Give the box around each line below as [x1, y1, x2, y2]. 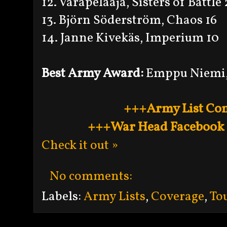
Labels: [42, 187, 84, 206]
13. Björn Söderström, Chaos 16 [42, 11, 217, 29]
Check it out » [42, 136, 118, 155]
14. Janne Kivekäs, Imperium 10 [42, 29, 219, 47]
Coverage [151, 187, 204, 206]
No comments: [50, 167, 135, 185]
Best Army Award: [42, 64, 143, 83]
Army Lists [84, 187, 145, 206]
